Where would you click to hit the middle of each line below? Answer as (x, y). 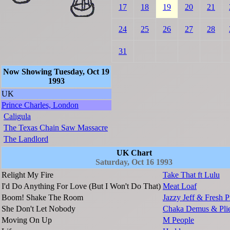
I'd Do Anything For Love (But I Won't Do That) (81, 186)
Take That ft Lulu (191, 175)
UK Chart (134, 153)
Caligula (17, 117)
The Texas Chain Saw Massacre (56, 128)
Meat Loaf (180, 186)
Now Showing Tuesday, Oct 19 (56, 72)
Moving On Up (27, 220)
